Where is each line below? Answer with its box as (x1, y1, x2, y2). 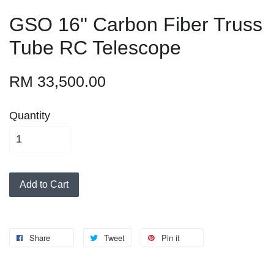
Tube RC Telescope (9, 37, 181, 59)
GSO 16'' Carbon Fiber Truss (9, 13, 262, 36)
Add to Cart (20, 179, 68, 190)
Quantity (9, 109, 50, 122)
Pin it (161, 232, 180, 244)
